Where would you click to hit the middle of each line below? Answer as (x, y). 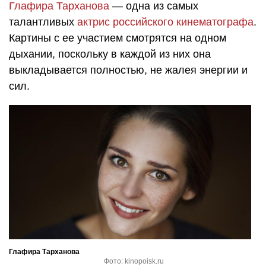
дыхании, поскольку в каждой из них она (110, 54)
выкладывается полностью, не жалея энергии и (128, 70)
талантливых (43, 22)
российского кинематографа (183, 22)
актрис (94, 22)
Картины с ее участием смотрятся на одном (118, 38)
